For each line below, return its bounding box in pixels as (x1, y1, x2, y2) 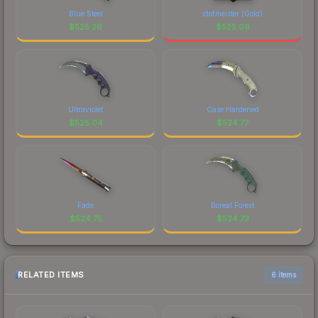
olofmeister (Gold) (202, 9, 263, 18)
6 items (271, 270, 296, 279)
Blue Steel (68, 9, 103, 18)
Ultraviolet (68, 104, 103, 114)
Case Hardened (206, 104, 259, 114)
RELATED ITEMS (18, 270, 84, 280)
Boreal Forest (211, 200, 254, 209)
